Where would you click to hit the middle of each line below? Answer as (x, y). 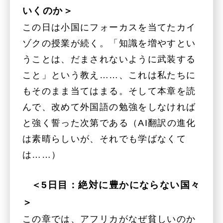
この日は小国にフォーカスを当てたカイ (109, 28)
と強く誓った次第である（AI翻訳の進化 (109, 123)
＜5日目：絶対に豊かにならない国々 (116, 184)
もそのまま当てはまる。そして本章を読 (109, 91)
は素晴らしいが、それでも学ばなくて (105, 139)
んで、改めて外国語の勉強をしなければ (109, 107)
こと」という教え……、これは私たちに (109, 75)
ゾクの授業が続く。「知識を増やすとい (109, 44)
